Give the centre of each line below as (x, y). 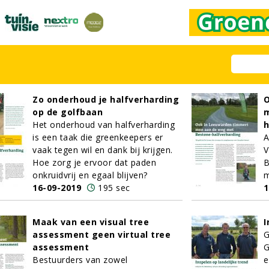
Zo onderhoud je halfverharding (106, 99)
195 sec (114, 188)
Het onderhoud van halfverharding (104, 125)
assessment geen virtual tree (101, 234)
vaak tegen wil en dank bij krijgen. (103, 150)
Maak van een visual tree (91, 222)
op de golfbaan (68, 112)
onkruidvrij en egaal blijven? (90, 175)
